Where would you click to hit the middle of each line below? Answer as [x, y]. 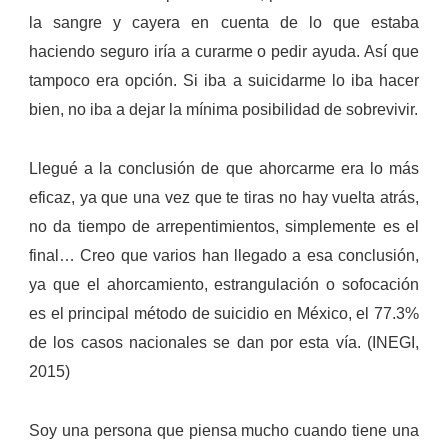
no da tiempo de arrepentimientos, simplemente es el [224, 227]
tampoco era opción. [106, 81]
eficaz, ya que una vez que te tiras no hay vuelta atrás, [224, 198]
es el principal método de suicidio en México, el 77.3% [224, 314]
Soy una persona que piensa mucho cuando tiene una [224, 431]
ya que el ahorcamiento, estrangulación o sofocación [224, 285]
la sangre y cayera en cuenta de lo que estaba [224, 23]
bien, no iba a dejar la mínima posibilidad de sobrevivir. [223, 110]
